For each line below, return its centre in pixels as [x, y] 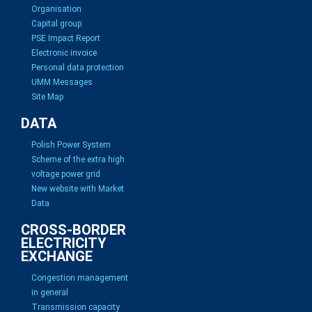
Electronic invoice [64, 53]
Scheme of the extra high [78, 159]
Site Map [47, 97]
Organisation [56, 9]
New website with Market [78, 189]
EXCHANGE [57, 256]
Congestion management [80, 278]
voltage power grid [66, 174]
